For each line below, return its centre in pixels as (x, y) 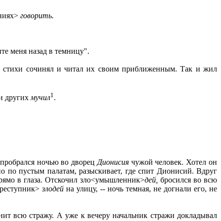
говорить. (37, 16)
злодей (54, 188)
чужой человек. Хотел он (174, 162)
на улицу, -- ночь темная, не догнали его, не (142, 188)
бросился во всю (189, 180)
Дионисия (114, 162)
